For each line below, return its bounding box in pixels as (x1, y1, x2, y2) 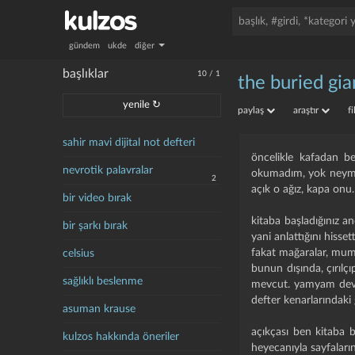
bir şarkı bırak (63, 220, 128, 231)
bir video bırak (63, 193, 132, 204)
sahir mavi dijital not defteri (63, 137, 196, 148)
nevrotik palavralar (63, 165, 154, 176)
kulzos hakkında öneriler (63, 331, 180, 342)
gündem (69, 41, 101, 50)
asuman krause (63, 303, 136, 315)
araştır (293, 105, 322, 115)
